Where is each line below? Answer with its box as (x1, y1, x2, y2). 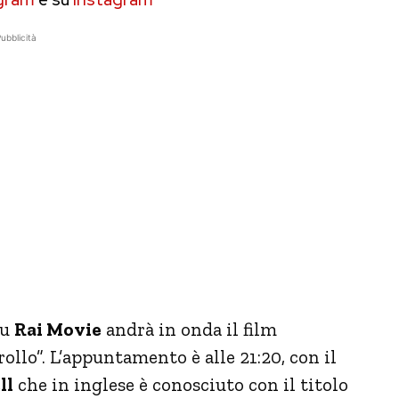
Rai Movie (14, 317, 102, 340)
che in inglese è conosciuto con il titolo (13, 372, 348, 395)
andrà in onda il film (102, 317, 277, 340)
